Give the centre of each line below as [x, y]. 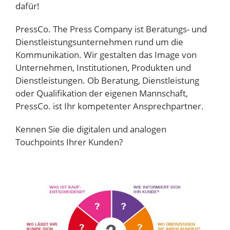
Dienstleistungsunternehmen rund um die [99, 42]
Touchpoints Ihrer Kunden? [69, 142]
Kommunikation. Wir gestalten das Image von [106, 55]
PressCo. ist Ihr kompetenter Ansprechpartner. [109, 106]
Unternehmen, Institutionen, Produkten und [103, 68]
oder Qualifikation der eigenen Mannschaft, [101, 93]
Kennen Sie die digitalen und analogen [91, 129]
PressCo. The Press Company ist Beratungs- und [111, 29]
